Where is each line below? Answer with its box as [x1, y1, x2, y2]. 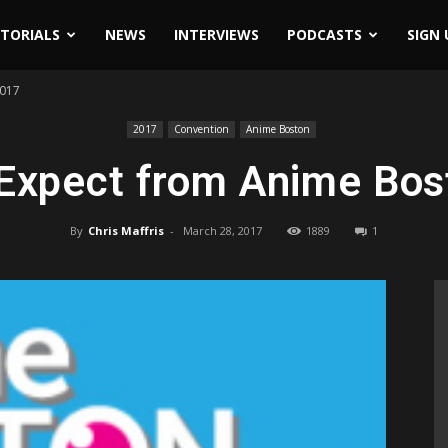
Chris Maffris [88, 223, 164, 238]
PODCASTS [286, 25, 362, 44]
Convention [174, 122, 229, 136]
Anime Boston [246, 122, 310, 136]
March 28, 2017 [183, 223, 262, 238]
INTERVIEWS [173, 25, 259, 44]
